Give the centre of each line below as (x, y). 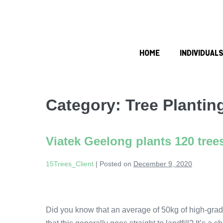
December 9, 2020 (163, 164)
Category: (86, 105)
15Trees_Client (70, 164)
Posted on (115, 164)
